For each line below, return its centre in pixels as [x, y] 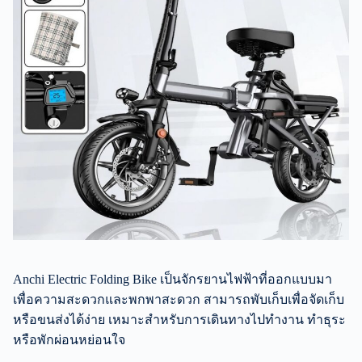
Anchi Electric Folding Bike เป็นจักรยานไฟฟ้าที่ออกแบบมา [173, 279]
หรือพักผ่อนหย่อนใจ [69, 339]
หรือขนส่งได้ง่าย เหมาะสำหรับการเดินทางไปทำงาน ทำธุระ [179, 319]
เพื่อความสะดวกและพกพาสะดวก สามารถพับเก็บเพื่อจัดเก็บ [179, 299]
